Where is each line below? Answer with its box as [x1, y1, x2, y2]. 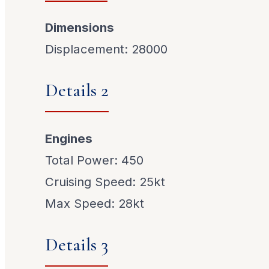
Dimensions [45, 20, 115, 35]
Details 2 [45, 79, 109, 102]
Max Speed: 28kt [45, 195, 145, 211]
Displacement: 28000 [45, 41, 168, 57]
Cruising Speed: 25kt [45, 174, 166, 189]
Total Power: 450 [45, 152, 144, 168]
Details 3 [45, 234, 109, 256]
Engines [45, 130, 93, 146]
